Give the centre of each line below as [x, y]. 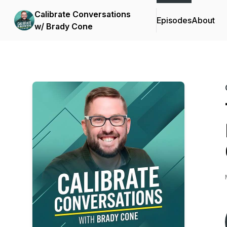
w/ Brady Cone [64, 26]
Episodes [174, 20]
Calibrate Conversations [83, 14]
